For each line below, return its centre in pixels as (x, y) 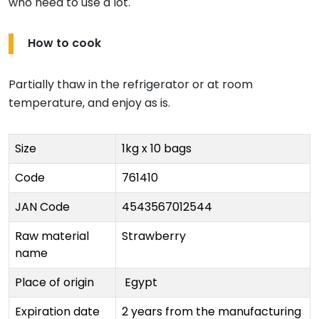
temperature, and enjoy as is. (89, 103)
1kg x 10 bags (157, 149)
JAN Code (42, 207)
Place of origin (54, 283)
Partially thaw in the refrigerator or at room (131, 85)
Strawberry (154, 236)
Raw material (52, 236)
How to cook (64, 43)
